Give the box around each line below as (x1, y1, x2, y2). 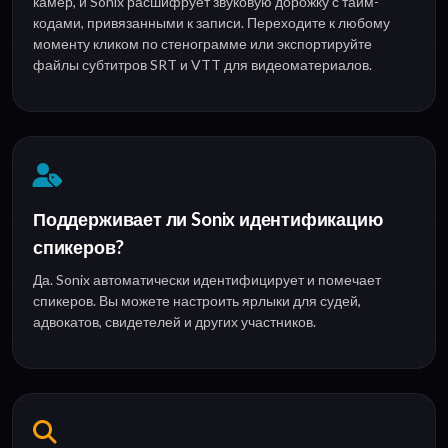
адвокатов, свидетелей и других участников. (33, 312, 316, 330)
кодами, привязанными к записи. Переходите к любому (33, 13, 390, 31)
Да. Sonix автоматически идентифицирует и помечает (33, 270, 381, 288)
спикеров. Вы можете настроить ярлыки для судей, (33, 291, 361, 309)
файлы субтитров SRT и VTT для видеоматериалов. (33, 55, 372, 73)
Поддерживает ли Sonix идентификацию (33, 207, 383, 230)
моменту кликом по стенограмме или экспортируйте (33, 34, 372, 52)
